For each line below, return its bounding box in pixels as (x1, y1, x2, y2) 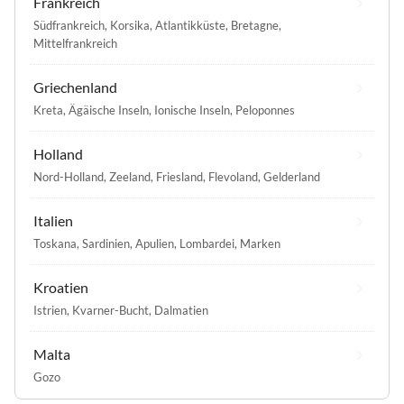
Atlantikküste (155, 18, 225, 33)
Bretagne (231, 18, 279, 33)
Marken (240, 236, 280, 252)
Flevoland (208, 170, 258, 185)
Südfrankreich (33, 18, 105, 33)
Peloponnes (235, 103, 295, 118)
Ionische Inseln (154, 103, 230, 118)
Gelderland (263, 170, 320, 185)
